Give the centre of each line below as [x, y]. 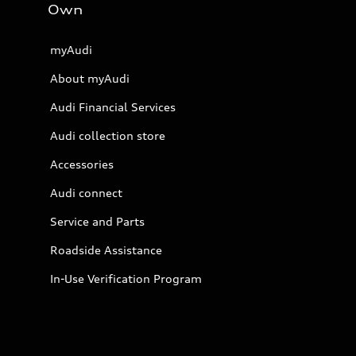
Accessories [82, 164]
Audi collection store [108, 135]
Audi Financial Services [113, 107]
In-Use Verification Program [126, 279]
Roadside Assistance [106, 250]
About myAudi [90, 78]
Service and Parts [97, 221]
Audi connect [86, 193]
